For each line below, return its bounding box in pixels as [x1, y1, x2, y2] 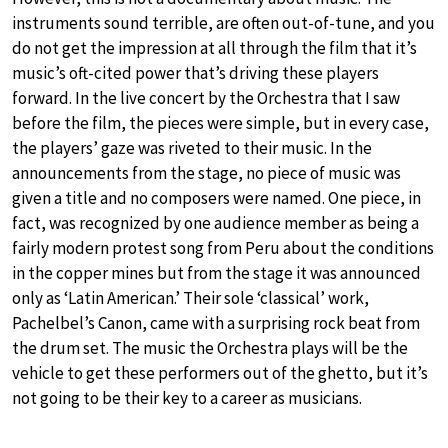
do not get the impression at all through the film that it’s [12, 37, 417, 60]
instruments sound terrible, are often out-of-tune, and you [12, 12, 435, 35]
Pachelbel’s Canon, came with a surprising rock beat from [12, 312, 420, 335]
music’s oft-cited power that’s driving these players [12, 62, 379, 85]
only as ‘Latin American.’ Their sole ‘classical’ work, [12, 287, 369, 310]
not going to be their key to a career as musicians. [12, 387, 362, 410]
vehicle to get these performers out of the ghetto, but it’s [12, 362, 428, 385]
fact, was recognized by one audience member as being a [12, 212, 419, 235]
